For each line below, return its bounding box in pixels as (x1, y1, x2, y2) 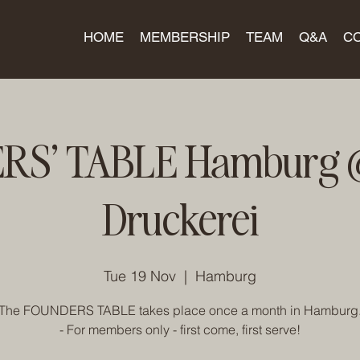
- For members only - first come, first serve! (59, 321, 301, 337)
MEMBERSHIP (140, 29, 230, 45)
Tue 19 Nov (104, 267, 176, 285)
